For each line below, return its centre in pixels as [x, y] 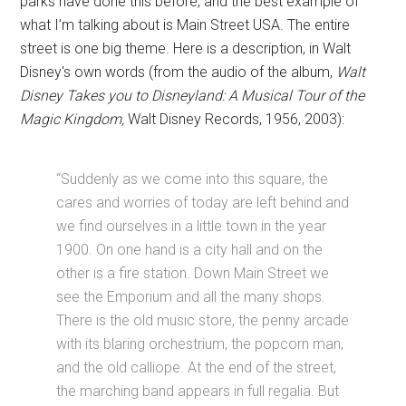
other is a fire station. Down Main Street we [193, 274]
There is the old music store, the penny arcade [203, 321]
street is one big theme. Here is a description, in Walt [186, 49]
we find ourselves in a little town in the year [192, 227]
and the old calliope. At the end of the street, [197, 368]
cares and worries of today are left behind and [203, 203]
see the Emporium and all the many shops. [191, 297]
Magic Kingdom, [74, 120]
